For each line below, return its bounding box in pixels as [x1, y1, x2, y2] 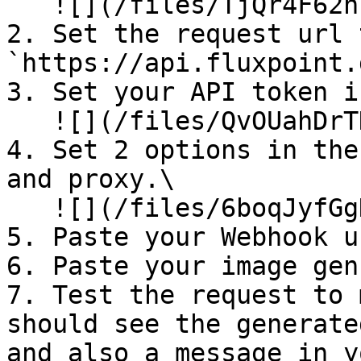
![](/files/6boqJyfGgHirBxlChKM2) [6, 193, 52, 222]
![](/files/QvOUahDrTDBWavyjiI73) [6, 106, 52, 135]
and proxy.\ [6, 164, 175, 193]
